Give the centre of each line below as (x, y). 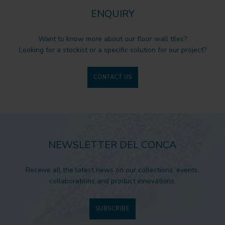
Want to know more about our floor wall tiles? (113, 39)
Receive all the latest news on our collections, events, (113, 170)
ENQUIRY (113, 14)
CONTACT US (113, 77)
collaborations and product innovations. (113, 181)
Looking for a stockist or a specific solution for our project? (113, 50)
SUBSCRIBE (113, 208)
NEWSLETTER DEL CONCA (113, 145)
